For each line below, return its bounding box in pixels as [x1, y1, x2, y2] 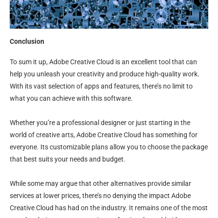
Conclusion [10, 37, 44, 45]
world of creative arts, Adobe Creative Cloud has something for [10, 131, 198, 139]
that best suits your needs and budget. [10, 155, 126, 163]
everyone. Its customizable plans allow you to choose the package [10, 143, 208, 151]
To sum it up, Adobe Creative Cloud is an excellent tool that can [10, 58, 197, 66]
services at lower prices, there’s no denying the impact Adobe [10, 192, 191, 200]
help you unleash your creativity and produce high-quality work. [10, 70, 200, 78]
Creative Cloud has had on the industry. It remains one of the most [10, 204, 208, 212]
